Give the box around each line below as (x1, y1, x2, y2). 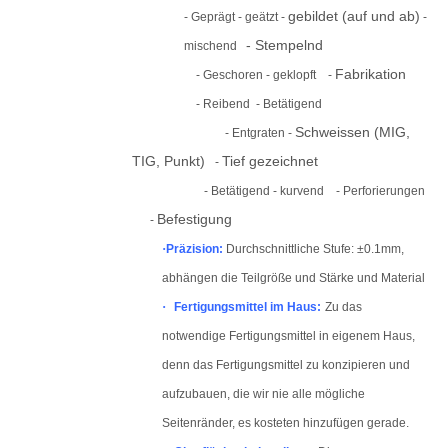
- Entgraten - (180, 126, 295, 140)
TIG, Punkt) (132, 153, 209, 169)
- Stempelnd (246, 37, 323, 53)
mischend (184, 39, 246, 53)
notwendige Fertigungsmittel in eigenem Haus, (162, 329, 415, 343)
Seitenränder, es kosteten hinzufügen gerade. (162, 416, 409, 430)
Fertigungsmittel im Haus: (174, 300, 321, 314)
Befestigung (157, 211, 232, 227)
